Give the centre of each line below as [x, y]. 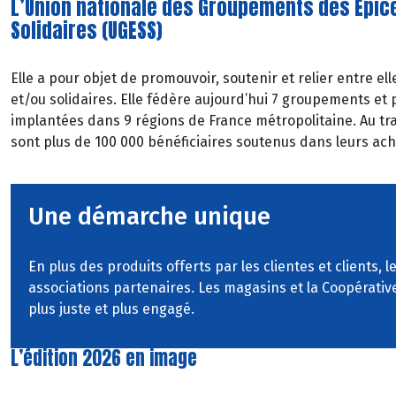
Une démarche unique [149, 216]
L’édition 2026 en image [104, 359]
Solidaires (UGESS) [87, 31]
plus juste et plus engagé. [111, 308]
